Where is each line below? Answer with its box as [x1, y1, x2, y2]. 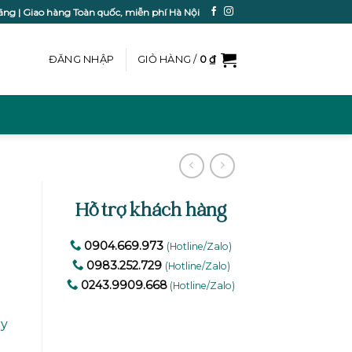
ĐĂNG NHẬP [48, 53, 115, 65]
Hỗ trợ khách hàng [75, 202, 227, 222]
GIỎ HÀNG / [137, 53, 200, 65]
